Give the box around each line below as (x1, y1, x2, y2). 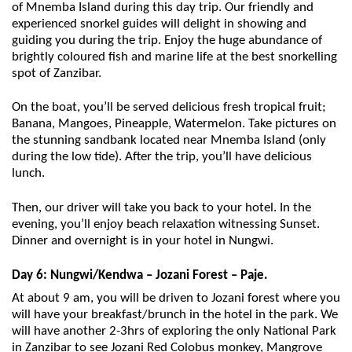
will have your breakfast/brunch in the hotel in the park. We (12, 308, 338, 322)
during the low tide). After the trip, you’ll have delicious (12, 150, 312, 164)
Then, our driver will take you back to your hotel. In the (12, 200, 311, 214)
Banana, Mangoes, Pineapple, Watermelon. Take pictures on (12, 117, 336, 131)
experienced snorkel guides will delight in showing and (12, 16, 306, 31)
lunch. (12, 167, 45, 181)
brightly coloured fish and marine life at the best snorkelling (12, 49, 337, 64)
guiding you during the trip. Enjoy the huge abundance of (12, 33, 322, 47)
